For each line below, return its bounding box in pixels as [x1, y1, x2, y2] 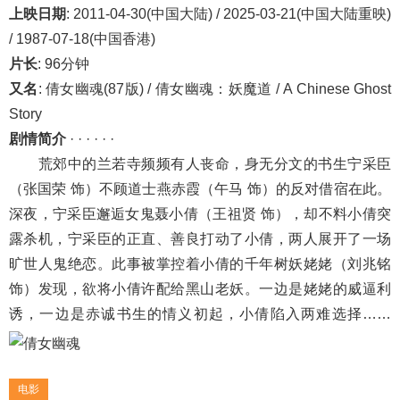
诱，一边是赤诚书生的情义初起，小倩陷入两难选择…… [9, 306, 391, 321]
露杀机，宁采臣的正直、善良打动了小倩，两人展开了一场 [9, 231, 391, 246]
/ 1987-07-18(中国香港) [9, 31, 155, 46]
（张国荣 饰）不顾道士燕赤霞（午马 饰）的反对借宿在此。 [9, 181, 391, 196]
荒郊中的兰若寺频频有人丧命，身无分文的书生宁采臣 [9, 156, 391, 171]
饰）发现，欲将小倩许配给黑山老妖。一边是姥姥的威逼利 [9, 281, 391, 296]
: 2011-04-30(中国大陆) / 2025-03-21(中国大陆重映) [66, 6, 391, 21]
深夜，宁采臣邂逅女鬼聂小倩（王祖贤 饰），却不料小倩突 [9, 206, 391, 221]
